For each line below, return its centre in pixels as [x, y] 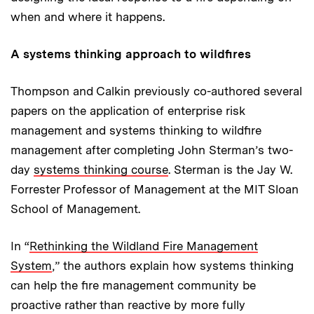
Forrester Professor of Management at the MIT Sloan [155, 189]
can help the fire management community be [133, 285]
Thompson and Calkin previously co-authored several [156, 91]
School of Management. [75, 209]
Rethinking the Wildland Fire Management [144, 246]
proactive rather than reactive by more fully [128, 305]
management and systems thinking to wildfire [136, 130]
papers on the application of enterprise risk [128, 110]
